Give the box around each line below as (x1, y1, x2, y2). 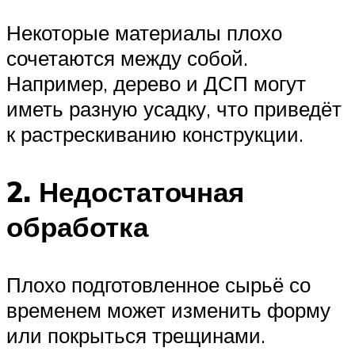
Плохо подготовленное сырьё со (6, 271, 311, 297)
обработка (6, 208, 148, 244)
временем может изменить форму (6, 296, 330, 323)
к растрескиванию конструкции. (6, 120, 303, 147)
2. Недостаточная (6, 174, 244, 209)
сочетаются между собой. (6, 44, 248, 71)
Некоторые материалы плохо (6, 19, 282, 45)
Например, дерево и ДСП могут (6, 70, 306, 96)
